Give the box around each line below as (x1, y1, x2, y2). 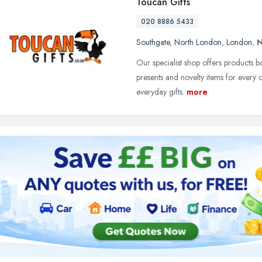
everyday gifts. (136, 86, 184, 98)
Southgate (136, 36, 170, 48)
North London (174, 36, 222, 48)
